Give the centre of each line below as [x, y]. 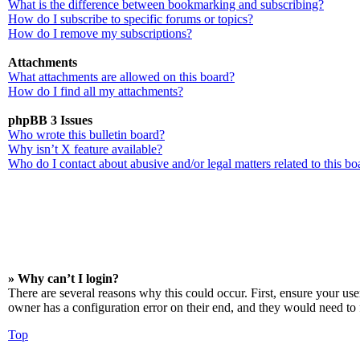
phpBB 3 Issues [50, 120]
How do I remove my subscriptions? [100, 33]
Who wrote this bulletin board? [86, 135]
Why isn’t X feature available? [85, 149]
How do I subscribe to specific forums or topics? [131, 19]
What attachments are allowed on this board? [121, 77]
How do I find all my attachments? [96, 91]
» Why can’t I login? [63, 278]
